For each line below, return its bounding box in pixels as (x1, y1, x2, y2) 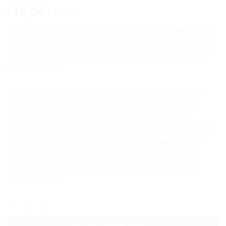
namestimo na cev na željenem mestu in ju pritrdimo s (8, 100, 196, 108)
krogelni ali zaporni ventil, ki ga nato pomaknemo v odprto (8, 125, 212, 134)
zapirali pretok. (8, 64, 60, 73)
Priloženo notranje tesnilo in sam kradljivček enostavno (8, 87, 202, 96)
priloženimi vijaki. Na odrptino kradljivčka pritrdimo (8, 112, 189, 121)
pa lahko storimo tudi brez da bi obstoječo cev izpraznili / (8, 51, 209, 60)
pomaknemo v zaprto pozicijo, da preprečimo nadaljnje (8, 163, 200, 172)
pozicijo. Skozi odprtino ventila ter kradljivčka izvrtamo (8, 138, 201, 146)
